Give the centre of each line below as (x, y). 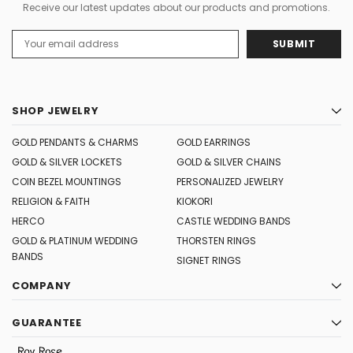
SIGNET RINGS (209, 260)
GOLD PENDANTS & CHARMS (75, 142)
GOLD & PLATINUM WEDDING (75, 240)
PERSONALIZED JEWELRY (230, 181)
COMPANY (42, 285)
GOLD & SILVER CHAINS (229, 162)
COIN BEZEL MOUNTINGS (67, 181)
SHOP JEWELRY (56, 110)
